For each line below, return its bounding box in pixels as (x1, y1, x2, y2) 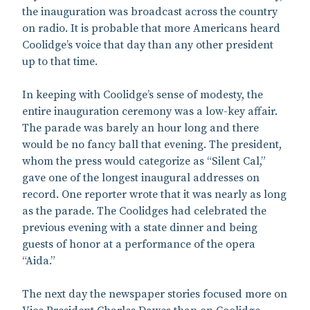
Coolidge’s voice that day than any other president (22, 37, 273, 52)
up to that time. (22, 54, 98, 69)
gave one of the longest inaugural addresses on (22, 170, 259, 185)
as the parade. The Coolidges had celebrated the (22, 203, 266, 218)
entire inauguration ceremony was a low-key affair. (22, 104, 277, 118)
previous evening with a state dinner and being (22, 220, 257, 235)
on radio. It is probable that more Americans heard (22, 21, 280, 35)
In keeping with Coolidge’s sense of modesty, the (22, 87, 263, 102)
